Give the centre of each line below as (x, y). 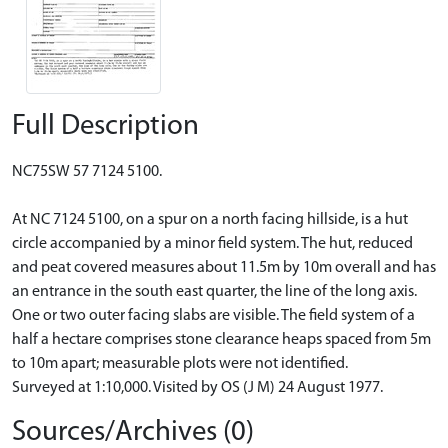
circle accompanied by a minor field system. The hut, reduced (212, 243)
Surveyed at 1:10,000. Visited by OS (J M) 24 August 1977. (197, 387)
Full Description (105, 126)
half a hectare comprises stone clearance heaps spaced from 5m (221, 339)
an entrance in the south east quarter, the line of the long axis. (214, 291)
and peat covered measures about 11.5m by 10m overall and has (224, 267)
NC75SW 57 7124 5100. (87, 171)
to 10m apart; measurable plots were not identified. (180, 363)
